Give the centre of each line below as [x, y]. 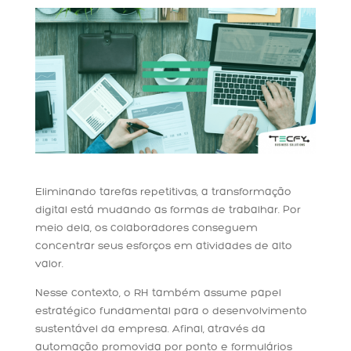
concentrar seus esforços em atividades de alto [163, 247]
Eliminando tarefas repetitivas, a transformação [163, 193]
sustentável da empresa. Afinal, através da [150, 330]
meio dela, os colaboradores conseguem [146, 229]
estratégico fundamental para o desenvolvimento [171, 312]
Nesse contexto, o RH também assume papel [158, 294]
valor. [49, 265]
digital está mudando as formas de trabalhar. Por [168, 211]
